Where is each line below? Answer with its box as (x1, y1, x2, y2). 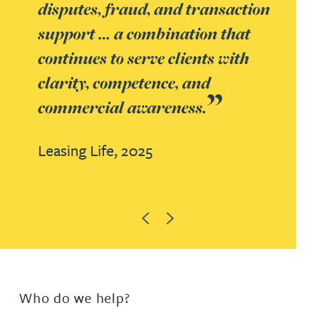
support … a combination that (38, 21, 250, 45)
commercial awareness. (38, 95, 207, 119)
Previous (140, 207, 184, 225)
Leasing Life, (38, 139, 121, 161)
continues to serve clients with (38, 46, 249, 70)
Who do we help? (19, 287, 130, 308)
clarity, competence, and (38, 70, 210, 94)
